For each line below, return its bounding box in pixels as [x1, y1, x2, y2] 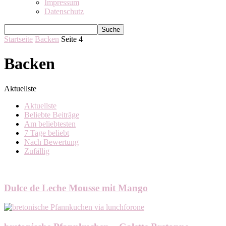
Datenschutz [44, 7, 84, 16]
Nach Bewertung [24, 137, 79, 146]
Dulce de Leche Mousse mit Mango [4, 182, 148, 193]
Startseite [4, 35, 33, 43]
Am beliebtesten [24, 119, 76, 128]
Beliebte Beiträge [24, 110, 79, 119]
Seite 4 [61, 35, 83, 43]
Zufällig [24, 146, 49, 155]
